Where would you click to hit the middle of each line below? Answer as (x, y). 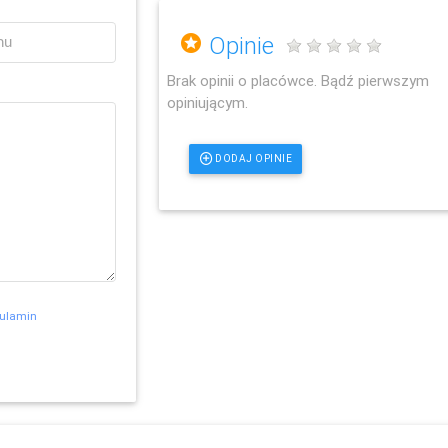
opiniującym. (208, 102)
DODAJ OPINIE (254, 158)
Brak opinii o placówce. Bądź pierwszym (298, 80)
